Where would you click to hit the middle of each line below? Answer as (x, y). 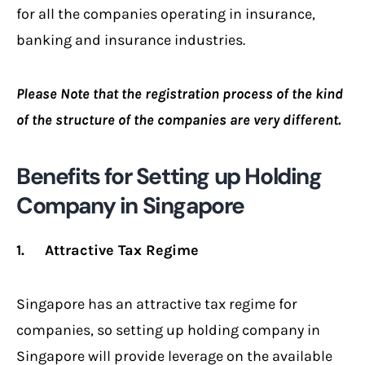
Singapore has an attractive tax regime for (157, 303)
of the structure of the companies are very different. (178, 119)
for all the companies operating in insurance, (166, 13)
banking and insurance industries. (131, 40)
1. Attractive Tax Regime (108, 250)
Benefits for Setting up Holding (169, 176)
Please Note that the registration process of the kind (180, 93)
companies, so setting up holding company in (168, 330)
